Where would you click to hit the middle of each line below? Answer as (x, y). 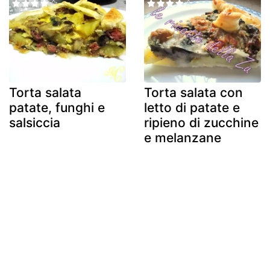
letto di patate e (192, 108)
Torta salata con (193, 93)
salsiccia (35, 123)
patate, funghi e (57, 108)
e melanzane (183, 138)
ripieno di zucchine (201, 123)
